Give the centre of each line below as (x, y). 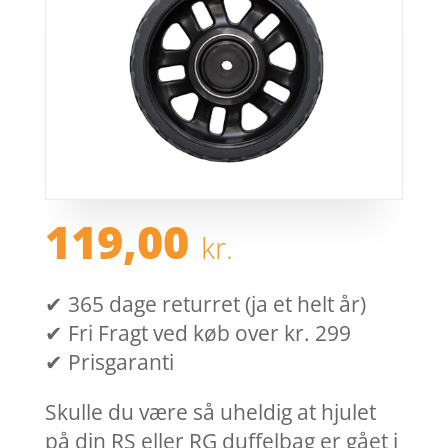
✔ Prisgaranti (109, 362)
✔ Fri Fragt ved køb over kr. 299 (197, 333)
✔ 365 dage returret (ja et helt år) (205, 304)
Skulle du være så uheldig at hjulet (210, 412)
